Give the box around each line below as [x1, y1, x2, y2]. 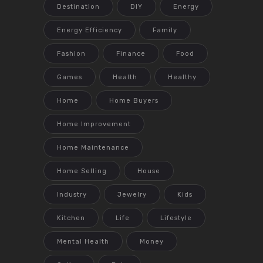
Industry [57, 190, 87, 198]
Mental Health [57, 237, 109, 245]
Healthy [168, 73, 197, 81]
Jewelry [117, 190, 147, 198]
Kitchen [57, 214, 85, 222]
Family [153, 26, 177, 34]
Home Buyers [109, 96, 159, 104]
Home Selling [57, 167, 107, 175]
